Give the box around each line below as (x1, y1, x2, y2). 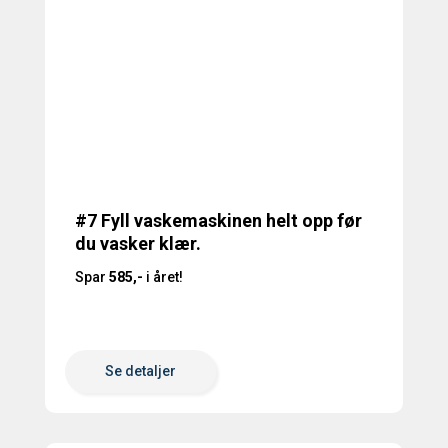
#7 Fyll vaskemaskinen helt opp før (74, 210, 362, 232)
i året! (142, 269, 183, 286)
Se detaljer (104, 363, 176, 380)
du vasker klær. (74, 233, 201, 255)
